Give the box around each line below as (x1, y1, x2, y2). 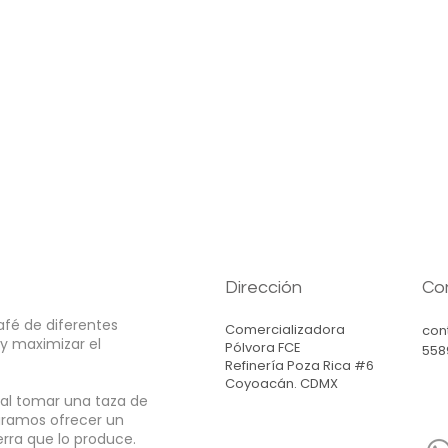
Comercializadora (225, 320, 346, 340)
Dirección (225, 278, 303, 298)
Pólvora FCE (225, 338, 302, 358)
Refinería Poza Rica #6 (225, 356, 375, 376)
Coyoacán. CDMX (225, 374, 339, 394)
